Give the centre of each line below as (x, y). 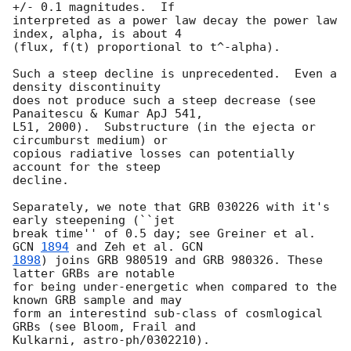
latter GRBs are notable (94, 274)
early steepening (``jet (94, 221)
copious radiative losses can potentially (154, 154)
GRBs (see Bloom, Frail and (104, 327)
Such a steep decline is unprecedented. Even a (175, 74)
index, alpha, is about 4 (97, 34)
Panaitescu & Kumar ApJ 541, (108, 114)
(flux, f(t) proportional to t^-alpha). (147, 47)
